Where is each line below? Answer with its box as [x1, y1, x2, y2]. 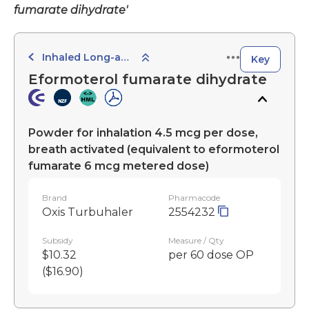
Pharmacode [168, 192, 220, 203]
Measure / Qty [168, 235, 224, 246]
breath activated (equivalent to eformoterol [28, 143, 279, 157]
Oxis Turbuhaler [42, 206, 133, 219]
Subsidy [42, 235, 73, 246]
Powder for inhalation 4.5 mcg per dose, [28, 126, 258, 140]
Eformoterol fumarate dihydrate [28, 71, 267, 88]
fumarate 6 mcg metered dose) [28, 159, 209, 173]
